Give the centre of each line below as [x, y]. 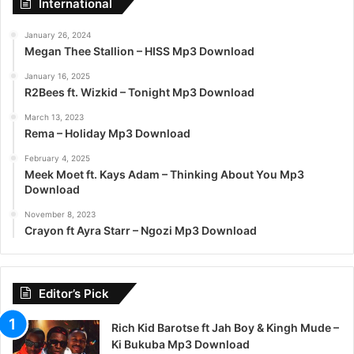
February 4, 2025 [57, 158]
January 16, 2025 [57, 75]
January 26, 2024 [58, 34]
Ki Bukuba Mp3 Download [181, 344]
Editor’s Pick [74, 293]
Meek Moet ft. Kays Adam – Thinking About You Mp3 [164, 174]
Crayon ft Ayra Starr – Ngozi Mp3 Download [141, 230]
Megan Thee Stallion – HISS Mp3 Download [139, 51]
